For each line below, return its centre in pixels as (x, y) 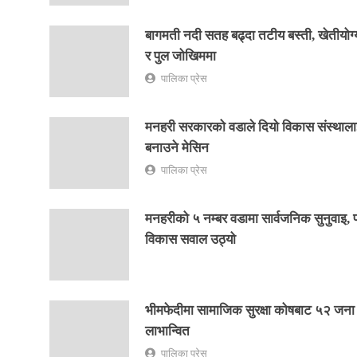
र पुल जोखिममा (180, 56)
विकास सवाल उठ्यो (190, 239)
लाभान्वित (167, 331)
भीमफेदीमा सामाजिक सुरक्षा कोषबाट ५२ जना (250, 310)
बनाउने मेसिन (177, 147)
